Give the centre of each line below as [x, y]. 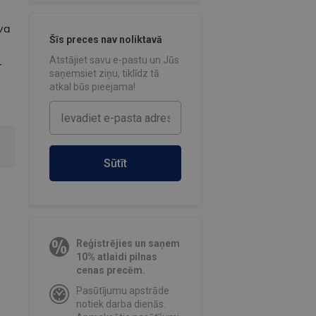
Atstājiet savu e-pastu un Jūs [114, 60]
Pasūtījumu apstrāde [122, 291]
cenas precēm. [110, 271]
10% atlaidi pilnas [116, 257]
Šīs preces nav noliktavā [105, 40]
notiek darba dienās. [121, 304]
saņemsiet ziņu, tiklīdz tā [104, 74]
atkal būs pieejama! [92, 87]
